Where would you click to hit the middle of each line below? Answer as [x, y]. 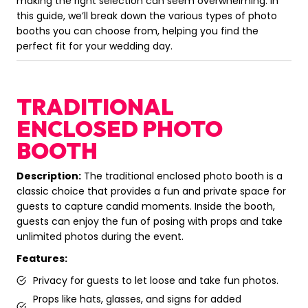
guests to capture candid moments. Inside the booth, [146, 207]
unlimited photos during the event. [100, 237]
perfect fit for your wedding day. [95, 46]
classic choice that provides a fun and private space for [151, 191]
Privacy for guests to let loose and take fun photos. [156, 281]
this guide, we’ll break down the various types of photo [147, 16]
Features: [42, 259]
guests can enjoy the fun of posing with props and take [150, 222]
